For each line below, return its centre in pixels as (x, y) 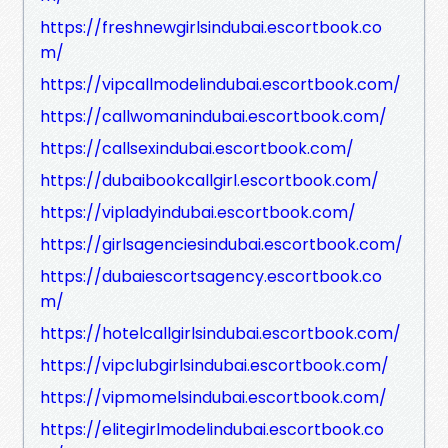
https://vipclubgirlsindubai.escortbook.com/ (214, 365)
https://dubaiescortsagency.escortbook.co (211, 276)
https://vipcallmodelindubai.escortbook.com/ (220, 84)
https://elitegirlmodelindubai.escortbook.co (212, 429)
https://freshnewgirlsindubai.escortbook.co (211, 27)
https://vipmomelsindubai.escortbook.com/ (213, 397)
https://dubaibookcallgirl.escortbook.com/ (209, 180)
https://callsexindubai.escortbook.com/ (197, 148)
